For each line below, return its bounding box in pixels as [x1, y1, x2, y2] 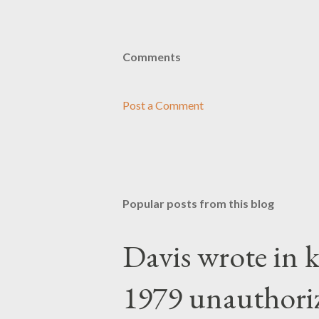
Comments [122, 50, 181, 63]
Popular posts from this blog [122, 197, 274, 210]
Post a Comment [122, 98, 204, 112]
